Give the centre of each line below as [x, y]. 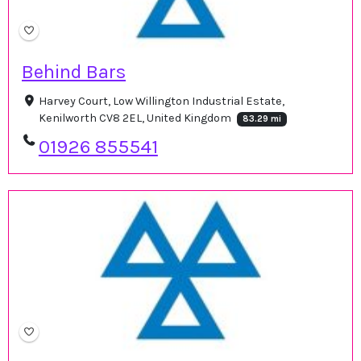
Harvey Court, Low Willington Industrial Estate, [161, 102]
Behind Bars [74, 72]
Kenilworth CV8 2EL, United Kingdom [136, 118]
